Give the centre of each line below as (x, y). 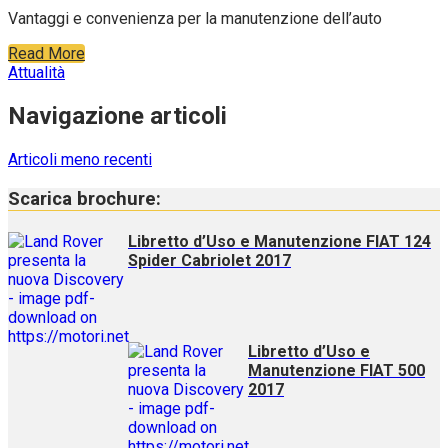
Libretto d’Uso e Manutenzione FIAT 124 (279, 241)
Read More (46, 54)
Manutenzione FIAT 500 (336, 371)
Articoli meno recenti (80, 159)
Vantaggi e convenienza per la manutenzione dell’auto (195, 19)
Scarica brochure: (84, 198)
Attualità (36, 73)
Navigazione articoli (117, 116)
